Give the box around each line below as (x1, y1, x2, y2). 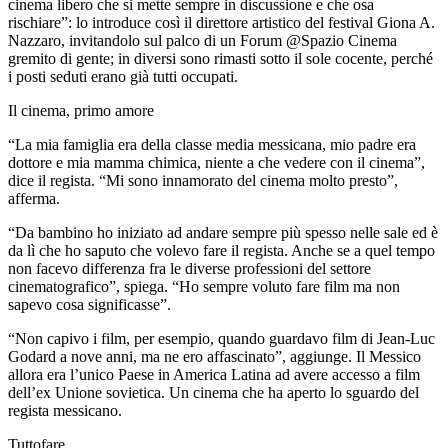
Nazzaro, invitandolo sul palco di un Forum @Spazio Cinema (8, 31, 397, 49)
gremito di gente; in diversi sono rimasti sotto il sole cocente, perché (8, 49, 433, 67)
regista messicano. (8, 401, 122, 419)
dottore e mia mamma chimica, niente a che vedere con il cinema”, (8, 153, 425, 171)
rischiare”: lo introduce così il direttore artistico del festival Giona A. (8, 13, 435, 31)
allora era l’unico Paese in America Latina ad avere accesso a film (8, 365, 420, 383)
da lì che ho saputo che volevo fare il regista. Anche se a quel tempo (8, 241, 435, 259)
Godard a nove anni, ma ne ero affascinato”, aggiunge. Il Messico (8, 347, 421, 365)
